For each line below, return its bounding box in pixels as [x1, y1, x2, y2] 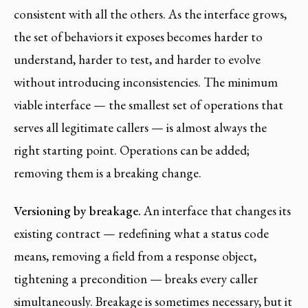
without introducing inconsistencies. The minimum [14, 73, 278, 91]
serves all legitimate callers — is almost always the [14, 118, 267, 136]
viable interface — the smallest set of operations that [14, 96, 283, 113]
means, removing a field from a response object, [14, 247, 256, 265]
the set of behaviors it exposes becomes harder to [14, 27, 263, 45]
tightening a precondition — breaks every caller [14, 270, 258, 288]
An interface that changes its [141, 202, 291, 220]
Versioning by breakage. [14, 202, 141, 220]
